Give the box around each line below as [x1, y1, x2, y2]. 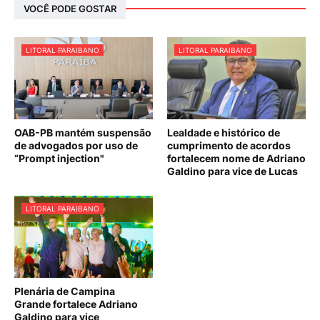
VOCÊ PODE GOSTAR [24, 2, 116, 14]
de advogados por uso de [14, 139, 138, 152]
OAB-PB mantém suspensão [14, 126, 151, 139]
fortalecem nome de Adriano [167, 152, 306, 165]
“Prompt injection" [14, 152, 104, 165]
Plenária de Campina [14, 285, 115, 298]
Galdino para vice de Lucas [167, 165, 298, 178]
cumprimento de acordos [167, 139, 291, 152]
